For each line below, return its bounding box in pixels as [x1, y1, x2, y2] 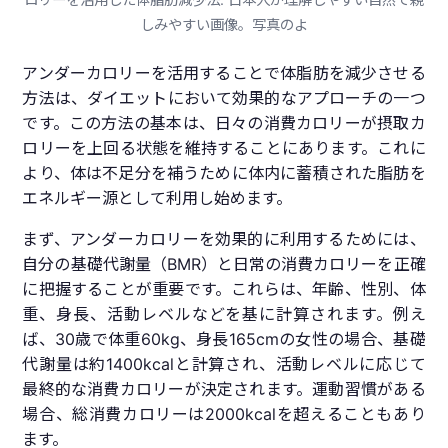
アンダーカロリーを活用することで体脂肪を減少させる [22, 63, 426, 84]
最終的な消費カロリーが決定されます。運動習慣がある [22, 379, 426, 400]
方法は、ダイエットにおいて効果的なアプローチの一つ [22, 88, 426, 109]
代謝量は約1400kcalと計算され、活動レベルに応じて [22, 354, 426, 375]
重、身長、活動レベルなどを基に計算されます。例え [22, 304, 426, 325]
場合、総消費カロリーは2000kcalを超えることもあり [22, 404, 426, 425]
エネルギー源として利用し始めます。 [22, 188, 293, 209]
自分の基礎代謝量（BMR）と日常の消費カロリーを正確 [22, 254, 426, 275]
